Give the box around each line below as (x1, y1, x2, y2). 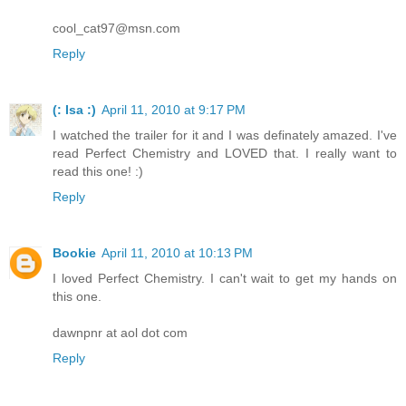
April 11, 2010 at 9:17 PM (101, 102, 246, 118)
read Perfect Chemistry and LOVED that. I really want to (53, 146, 397, 161)
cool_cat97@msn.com (53, 21, 180, 36)
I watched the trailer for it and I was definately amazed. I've (53, 128, 397, 143)
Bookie (53, 246, 96, 261)
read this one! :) (53, 164, 143, 179)
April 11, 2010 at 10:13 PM (101, 246, 253, 261)
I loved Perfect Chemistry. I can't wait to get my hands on (53, 271, 397, 286)
